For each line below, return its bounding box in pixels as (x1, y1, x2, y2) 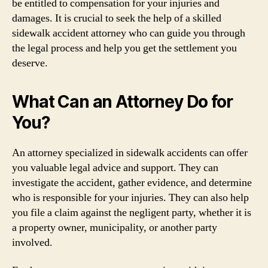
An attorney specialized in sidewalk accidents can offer (12, 145, 248, 160)
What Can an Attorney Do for (12, 91, 233, 112)
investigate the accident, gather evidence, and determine (12, 175, 252, 190)
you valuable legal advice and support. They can (12, 160, 218, 175)
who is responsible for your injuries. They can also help (12, 190, 249, 205)
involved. (12, 235, 53, 249)
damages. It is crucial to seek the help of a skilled (12, 11, 221, 25)
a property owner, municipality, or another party (12, 220, 217, 234)
